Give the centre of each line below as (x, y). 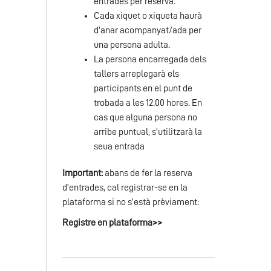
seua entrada (119, 146)
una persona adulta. (132, 45)
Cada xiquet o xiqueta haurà (148, 16)
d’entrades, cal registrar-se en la (125, 188)
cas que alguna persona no (145, 117)
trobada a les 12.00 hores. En (148, 103)
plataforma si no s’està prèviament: (131, 202)
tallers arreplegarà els (136, 74)
